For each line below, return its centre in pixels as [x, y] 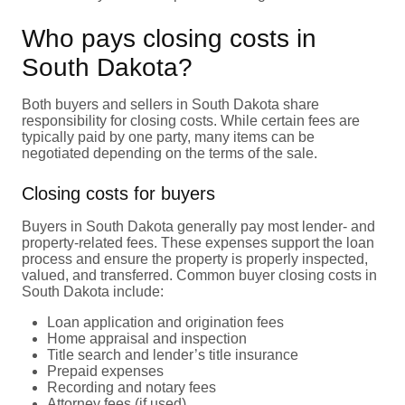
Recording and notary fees [132, 387]
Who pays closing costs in [169, 38]
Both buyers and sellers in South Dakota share [170, 104]
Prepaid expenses [105, 371]
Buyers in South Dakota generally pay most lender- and [198, 226]
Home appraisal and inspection [147, 338]
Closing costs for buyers [118, 193]
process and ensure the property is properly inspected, [195, 259]
